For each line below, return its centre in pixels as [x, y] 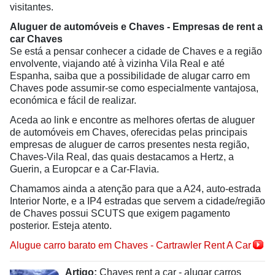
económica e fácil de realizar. [74, 100]
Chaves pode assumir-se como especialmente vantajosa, [134, 88]
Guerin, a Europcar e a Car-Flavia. [84, 169]
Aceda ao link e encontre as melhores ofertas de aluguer [132, 120]
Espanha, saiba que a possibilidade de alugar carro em [130, 76]
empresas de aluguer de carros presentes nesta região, [130, 145]
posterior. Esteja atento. [61, 226]
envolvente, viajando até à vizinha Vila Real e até [117, 64]
